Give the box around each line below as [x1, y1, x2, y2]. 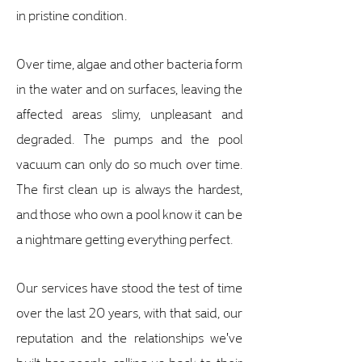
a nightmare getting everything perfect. [16, 225, 233, 250]
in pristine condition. [16, 2, 127, 27]
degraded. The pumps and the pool [16, 125, 242, 150]
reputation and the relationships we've [16, 324, 242, 349]
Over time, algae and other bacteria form [16, 50, 242, 75]
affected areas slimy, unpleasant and [16, 100, 242, 125]
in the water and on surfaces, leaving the [16, 75, 242, 100]
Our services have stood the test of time [16, 274, 242, 299]
